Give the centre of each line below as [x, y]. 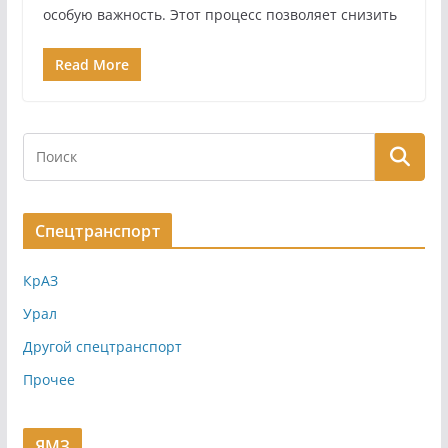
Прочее [48, 379]
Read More [91, 64]
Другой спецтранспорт [102, 346]
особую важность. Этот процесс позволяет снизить [219, 14]
